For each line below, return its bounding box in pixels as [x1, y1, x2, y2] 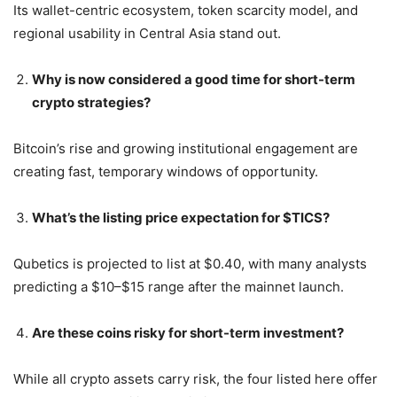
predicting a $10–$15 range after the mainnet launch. [13, 277, 344, 295]
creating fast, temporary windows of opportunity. [13, 162, 318, 180]
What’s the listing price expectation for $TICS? [32, 208, 330, 226]
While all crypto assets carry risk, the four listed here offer [13, 370, 378, 387]
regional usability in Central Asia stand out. [13, 24, 281, 42]
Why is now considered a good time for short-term [32, 70, 355, 88]
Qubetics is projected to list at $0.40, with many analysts [13, 254, 367, 272]
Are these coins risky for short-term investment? [32, 323, 344, 341]
